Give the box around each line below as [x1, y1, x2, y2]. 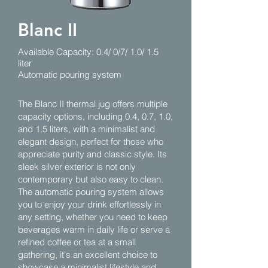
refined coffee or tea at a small [18, 236, 136, 248]
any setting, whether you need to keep [18, 211, 167, 223]
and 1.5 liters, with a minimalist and [18, 123, 155, 135]
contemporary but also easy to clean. [18, 173, 163, 185]
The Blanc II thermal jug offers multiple [18, 98, 167, 109]
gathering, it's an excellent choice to [18, 249, 157, 260]
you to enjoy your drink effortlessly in [18, 199, 161, 210]
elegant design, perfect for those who [18, 136, 163, 147]
